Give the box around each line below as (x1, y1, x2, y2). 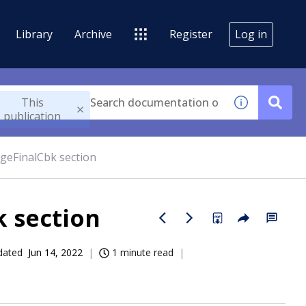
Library (16, 26, 53, 42)
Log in (235, 26, 267, 42)
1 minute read (112, 246, 173, 259)
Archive (74, 26, 112, 42)
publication (3, 109, 61, 124)
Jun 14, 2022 (28, 246, 83, 259)
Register (169, 26, 212, 42)
